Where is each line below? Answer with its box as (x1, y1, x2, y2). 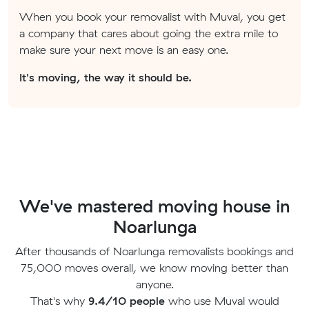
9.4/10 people (88, 293, 165, 308)
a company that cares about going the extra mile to (19, 26, 278, 40)
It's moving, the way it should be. (19, 70, 192, 84)
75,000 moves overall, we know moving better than (21, 260, 288, 275)
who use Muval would (164, 293, 279, 308)
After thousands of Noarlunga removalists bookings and (15, 243, 294, 258)
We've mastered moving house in (19, 195, 290, 217)
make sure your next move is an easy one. (19, 42, 228, 57)
